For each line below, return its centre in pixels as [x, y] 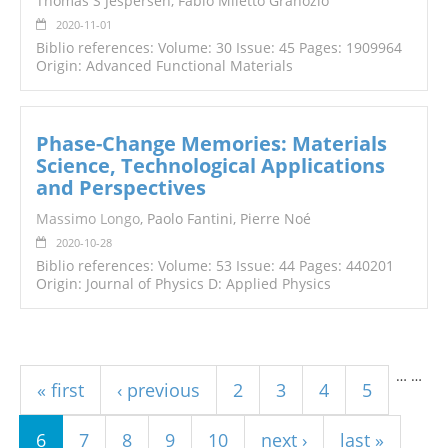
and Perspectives [121, 188]
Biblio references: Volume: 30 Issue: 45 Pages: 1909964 [219, 48]
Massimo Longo [88, 219]
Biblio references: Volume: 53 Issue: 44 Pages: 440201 [215, 266]
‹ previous [158, 390]
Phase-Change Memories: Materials [211, 144]
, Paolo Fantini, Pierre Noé [225, 219]
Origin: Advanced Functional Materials [164, 66]
